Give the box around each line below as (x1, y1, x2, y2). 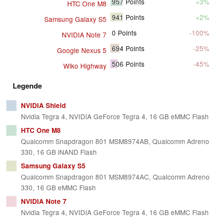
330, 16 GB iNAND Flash (20, 147, 97, 157)
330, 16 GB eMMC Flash (20, 182, 96, 193)
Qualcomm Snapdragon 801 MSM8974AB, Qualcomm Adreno (20, 136, 209, 146)
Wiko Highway (63, 61, 107, 71)
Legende (13, 80, 42, 91)
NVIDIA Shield (20, 101, 66, 110)
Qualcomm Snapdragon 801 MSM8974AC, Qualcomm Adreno (20, 172, 210, 182)
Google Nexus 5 (57, 45, 107, 55)
